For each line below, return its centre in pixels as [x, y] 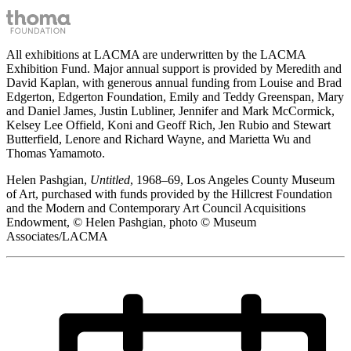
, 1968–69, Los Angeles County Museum [232, 180]
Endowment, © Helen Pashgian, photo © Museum [131, 223]
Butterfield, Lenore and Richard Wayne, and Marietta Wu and [159, 139]
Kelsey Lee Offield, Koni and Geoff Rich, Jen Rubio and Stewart [168, 125]
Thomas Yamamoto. [56, 154]
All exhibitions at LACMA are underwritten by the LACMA [156, 55]
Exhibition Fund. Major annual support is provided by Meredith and [174, 69]
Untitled [110, 180]
